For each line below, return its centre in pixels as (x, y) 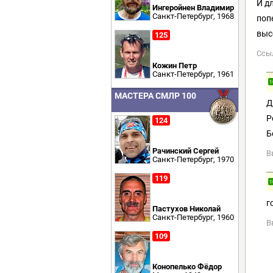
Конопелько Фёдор (187, 267)
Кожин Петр (175, 66)
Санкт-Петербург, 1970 (193, 159)
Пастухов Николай (186, 209)
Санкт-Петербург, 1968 (193, 16)
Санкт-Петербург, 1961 (193, 74)
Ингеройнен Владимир (193, 8)
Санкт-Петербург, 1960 (193, 217)
